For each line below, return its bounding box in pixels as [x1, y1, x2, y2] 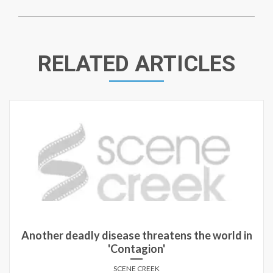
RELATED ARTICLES [38, 51, 235, 77]
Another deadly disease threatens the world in [21, 228, 252, 242]
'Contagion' [108, 241, 165, 255]
